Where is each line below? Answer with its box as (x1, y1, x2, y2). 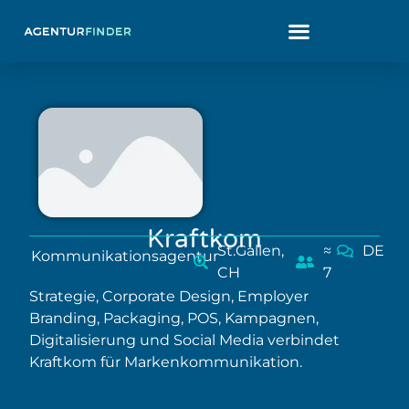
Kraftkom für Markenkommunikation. (29, 353, 302, 371)
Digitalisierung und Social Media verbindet (29, 331, 340, 349)
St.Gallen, (217, 242, 285, 259)
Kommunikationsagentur (31, 247, 218, 265)
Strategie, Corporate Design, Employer (29, 288, 309, 305)
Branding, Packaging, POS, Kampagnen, (29, 309, 319, 327)
